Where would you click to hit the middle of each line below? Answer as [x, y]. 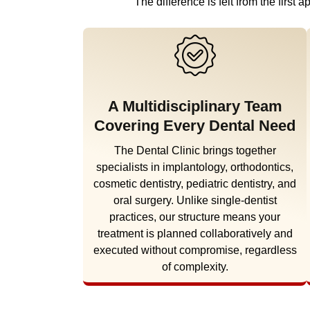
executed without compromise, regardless [195, 250]
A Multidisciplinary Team [195, 106]
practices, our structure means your [195, 217]
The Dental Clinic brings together [195, 150]
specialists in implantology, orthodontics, [195, 167]
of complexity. [195, 266]
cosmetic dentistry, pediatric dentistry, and [195, 183]
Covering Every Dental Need [195, 125]
